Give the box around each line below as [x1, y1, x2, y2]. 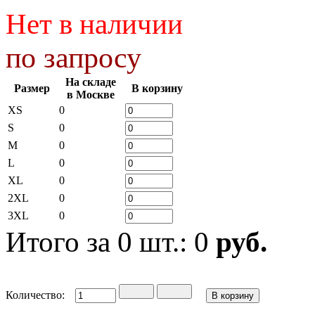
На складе [65, 75, 116, 88]
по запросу [6, 41, 141, 74]
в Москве [67, 88, 115, 101]
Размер [14, 82, 50, 94]
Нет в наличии [6, 8, 183, 40]
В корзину [131, 82, 183, 94]
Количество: [6, 288, 65, 301]
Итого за [6, 226, 117, 258]
